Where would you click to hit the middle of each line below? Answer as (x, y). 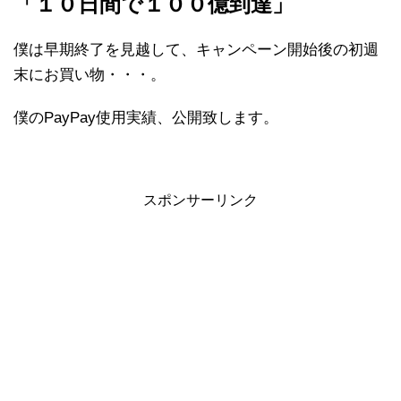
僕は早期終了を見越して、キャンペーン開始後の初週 (196, 50)
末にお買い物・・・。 (90, 75)
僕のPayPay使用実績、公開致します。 (146, 118)
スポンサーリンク (200, 200)
